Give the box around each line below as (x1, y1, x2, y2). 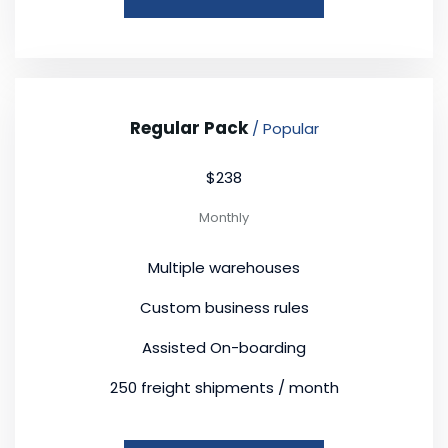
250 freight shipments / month (109, 376, 339, 398)
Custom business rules (139, 296, 309, 318)
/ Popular (251, 117, 319, 139)
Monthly (199, 207, 249, 227)
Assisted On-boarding (142, 336, 306, 358)
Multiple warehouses (148, 256, 300, 278)
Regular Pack (129, 115, 252, 140)
